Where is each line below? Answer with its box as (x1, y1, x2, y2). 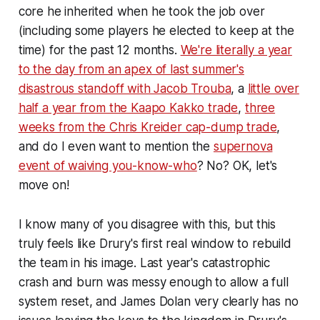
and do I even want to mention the (18, 139, 214, 154)
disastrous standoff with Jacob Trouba (18, 81, 231, 96)
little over (247, 81, 299, 96)
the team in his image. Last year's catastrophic (18, 256, 270, 271)
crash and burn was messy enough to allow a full (18, 275, 289, 290)
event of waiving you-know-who (18, 159, 197, 174)
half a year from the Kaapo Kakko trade (18, 101, 239, 116)
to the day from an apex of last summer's (18, 62, 244, 77)
